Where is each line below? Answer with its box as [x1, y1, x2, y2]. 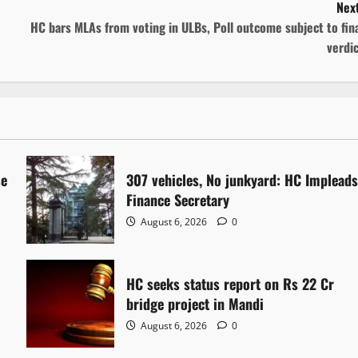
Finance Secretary [126, 189, 230, 210]
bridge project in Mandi [126, 292, 265, 314]
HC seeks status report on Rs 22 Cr [126, 272, 335, 294]
